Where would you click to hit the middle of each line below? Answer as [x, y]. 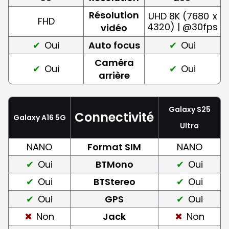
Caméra [114, 62]
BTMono [114, 164]
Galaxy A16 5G [39, 117]
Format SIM [114, 147]
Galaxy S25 [189, 109]
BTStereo [114, 181]
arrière [114, 75]
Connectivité [114, 117]
